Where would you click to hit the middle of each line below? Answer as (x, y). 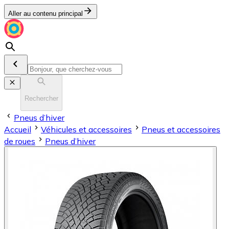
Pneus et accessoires (181, 129)
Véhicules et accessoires (86, 129)
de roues (20, 141)
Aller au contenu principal (45, 14)
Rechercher (41, 99)
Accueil (18, 129)
